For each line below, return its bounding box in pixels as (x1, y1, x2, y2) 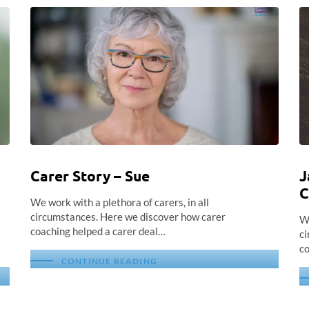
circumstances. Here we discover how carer (30, 210, 226, 223)
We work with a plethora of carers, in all (30, 196, 209, 208)
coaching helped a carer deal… (30, 225, 166, 237)
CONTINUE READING (61, 255, 157, 266)
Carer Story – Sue (30, 166, 150, 185)
